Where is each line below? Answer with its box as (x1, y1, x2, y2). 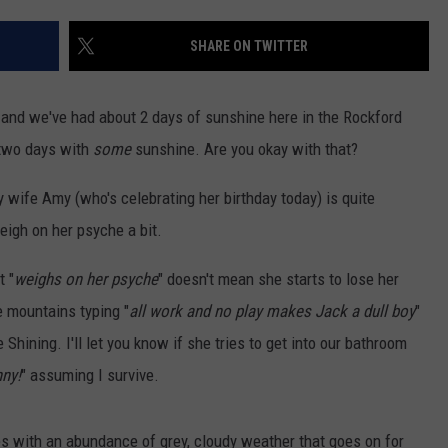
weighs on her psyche (14, 269, 158, 290)
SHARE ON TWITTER (190, 38, 308, 55)
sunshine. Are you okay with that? (131, 139, 358, 160)
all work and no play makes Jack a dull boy (129, 301, 415, 322)
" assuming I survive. (21, 365, 159, 386)
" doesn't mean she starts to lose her (158, 269, 399, 290)
